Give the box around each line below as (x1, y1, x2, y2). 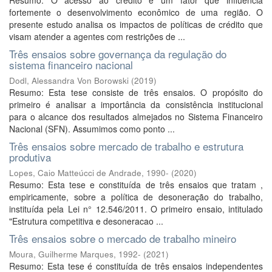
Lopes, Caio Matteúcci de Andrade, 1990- (9, 167, 169, 178)
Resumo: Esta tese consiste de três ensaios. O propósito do (9, 86, 263, 98)
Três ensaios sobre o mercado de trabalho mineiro (9, 231, 236, 246)
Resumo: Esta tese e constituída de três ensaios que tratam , (9, 178, 263, 191)
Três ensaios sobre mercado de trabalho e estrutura (9, 138, 243, 154)
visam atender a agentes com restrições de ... (9, 30, 185, 42)
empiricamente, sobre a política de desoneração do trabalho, (9, 191, 263, 203)
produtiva (9, 149, 51, 165)
